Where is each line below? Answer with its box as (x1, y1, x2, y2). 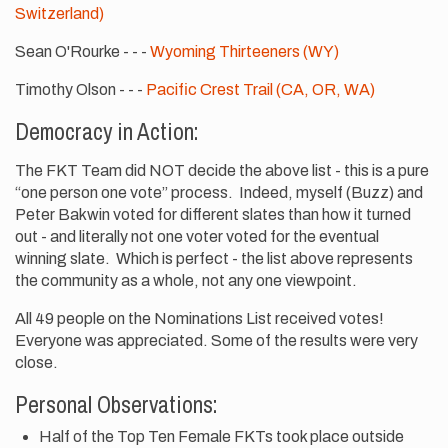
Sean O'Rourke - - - (15, 42, 150, 60)
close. (15, 353, 64, 371)
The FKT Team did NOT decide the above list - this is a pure (15, 161, 429, 179)
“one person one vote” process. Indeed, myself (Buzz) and (15, 183, 423, 201)
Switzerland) (15, 4, 104, 22)
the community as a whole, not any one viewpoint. (15, 271, 357, 289)
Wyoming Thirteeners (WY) (150, 42, 339, 60)
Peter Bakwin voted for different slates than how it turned (15, 205, 411, 223)
